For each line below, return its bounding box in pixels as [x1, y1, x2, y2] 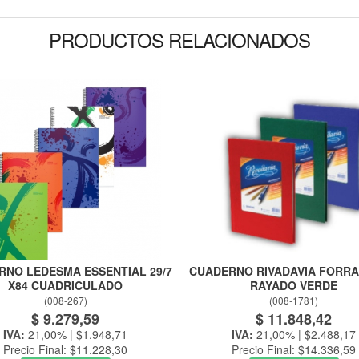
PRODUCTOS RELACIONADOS [49, 26, 310, 54]
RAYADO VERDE [250, 277, 337, 294]
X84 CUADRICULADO [8, 277, 123, 294]
